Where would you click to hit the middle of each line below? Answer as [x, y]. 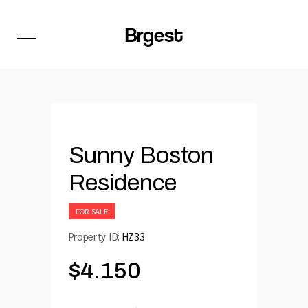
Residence [122, 183]
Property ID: [95, 236]
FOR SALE [91, 211]
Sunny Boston [141, 155]
